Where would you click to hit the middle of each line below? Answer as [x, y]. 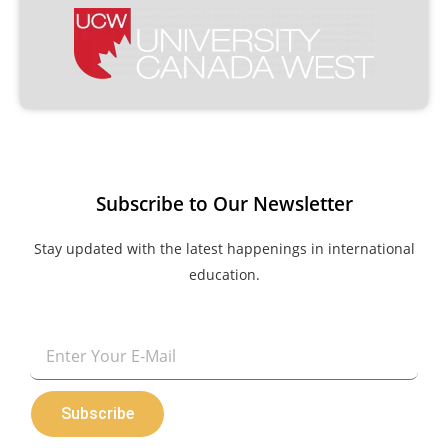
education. [224, 274]
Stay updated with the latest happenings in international [224, 248]
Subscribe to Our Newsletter [224, 203]
